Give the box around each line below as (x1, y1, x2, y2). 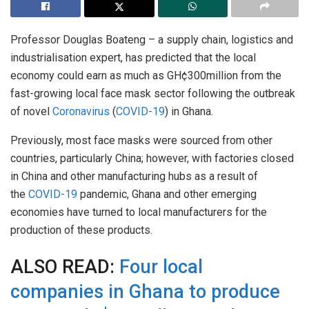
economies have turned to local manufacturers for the (10, 205, 267, 219)
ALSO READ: (10, 256, 119, 279)
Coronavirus (52, 104, 110, 118)
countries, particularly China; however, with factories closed (10, 151, 294, 165)
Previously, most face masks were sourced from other (10, 133, 272, 147)
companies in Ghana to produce (10, 281, 280, 303)
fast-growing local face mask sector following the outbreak (10, 86, 295, 100)
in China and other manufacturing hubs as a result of (10, 169, 258, 183)
